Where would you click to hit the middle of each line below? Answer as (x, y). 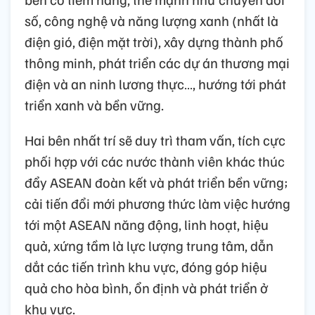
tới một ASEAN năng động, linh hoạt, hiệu (147, 225)
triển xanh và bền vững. (94, 105)
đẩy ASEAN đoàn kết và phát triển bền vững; (156, 182)
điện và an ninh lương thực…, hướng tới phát (155, 84)
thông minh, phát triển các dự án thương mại (157, 63)
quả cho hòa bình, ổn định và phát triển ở (146, 288)
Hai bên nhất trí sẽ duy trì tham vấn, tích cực (155, 140)
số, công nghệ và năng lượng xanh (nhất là (152, 21)
